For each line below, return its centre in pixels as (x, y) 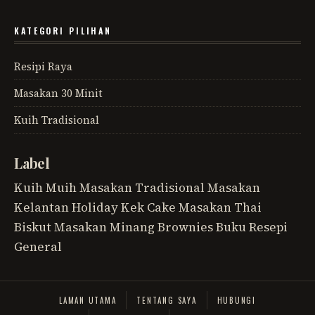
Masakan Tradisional (142, 188)
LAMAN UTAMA (88, 301)
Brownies (185, 227)
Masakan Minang (104, 227)
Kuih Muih (45, 188)
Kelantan (41, 208)
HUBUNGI (236, 301)
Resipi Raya (43, 67)
